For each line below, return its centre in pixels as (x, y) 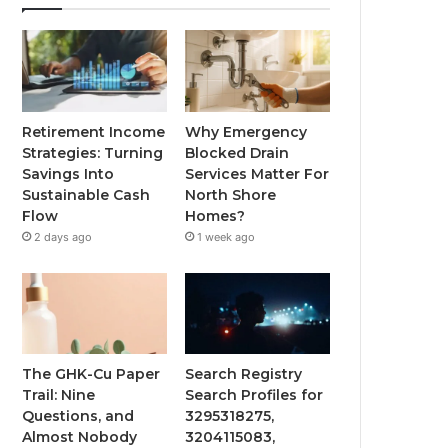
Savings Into (68, 173)
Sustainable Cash (86, 194)
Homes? (215, 215)
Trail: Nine (59, 395)
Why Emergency (246, 131)
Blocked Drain (237, 152)
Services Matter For (257, 173)
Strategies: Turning (93, 152)
